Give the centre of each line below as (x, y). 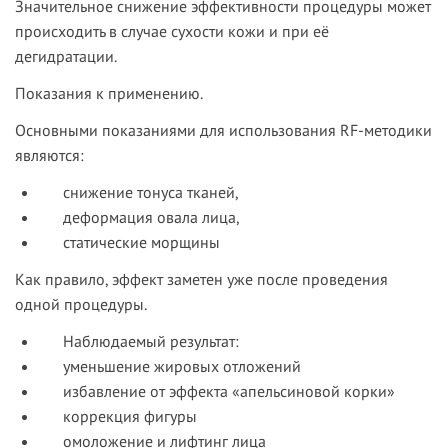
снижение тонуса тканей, (151, 192)
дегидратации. (66, 56)
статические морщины (141, 242)
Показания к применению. (109, 93)
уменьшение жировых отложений (182, 366)
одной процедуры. (81, 304)
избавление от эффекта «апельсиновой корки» (229, 391)
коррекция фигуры (130, 416)
